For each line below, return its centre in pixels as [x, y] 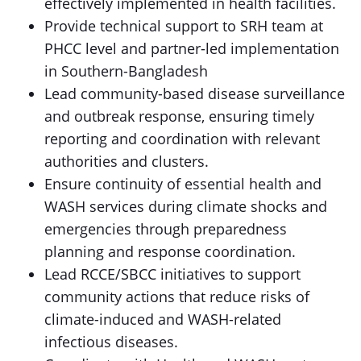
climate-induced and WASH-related [163, 319]
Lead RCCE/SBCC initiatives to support [172, 274]
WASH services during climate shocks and [186, 206]
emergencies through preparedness [166, 229]
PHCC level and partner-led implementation [192, 48]
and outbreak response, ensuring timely [179, 116]
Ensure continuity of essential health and [183, 184]
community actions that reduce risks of [177, 297]
